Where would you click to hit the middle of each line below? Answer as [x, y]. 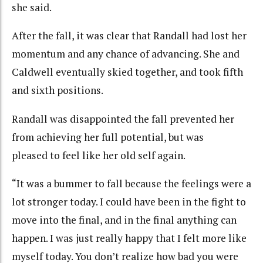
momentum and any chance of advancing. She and [126, 54]
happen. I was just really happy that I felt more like [129, 238]
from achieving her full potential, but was [108, 137]
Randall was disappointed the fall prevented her [123, 119]
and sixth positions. [58, 90]
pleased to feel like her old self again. [99, 155]
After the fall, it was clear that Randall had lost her [129, 36]
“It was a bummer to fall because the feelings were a [131, 184]
